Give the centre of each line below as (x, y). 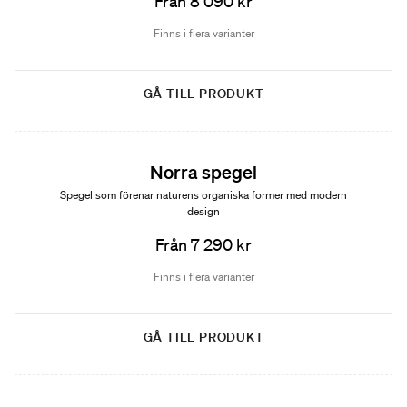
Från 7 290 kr (203, 244)
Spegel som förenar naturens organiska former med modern (203, 195)
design (203, 211)
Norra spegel (203, 172)
